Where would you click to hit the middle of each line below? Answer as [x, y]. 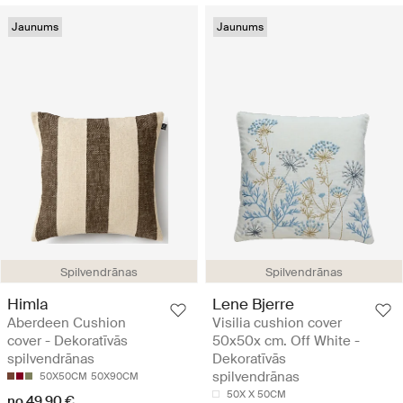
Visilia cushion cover [277, 322]
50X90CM [115, 376]
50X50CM [63, 376]
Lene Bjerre [253, 304]
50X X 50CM [256, 394]
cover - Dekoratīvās [67, 340]
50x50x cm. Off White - [286, 340]
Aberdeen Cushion [67, 322]
